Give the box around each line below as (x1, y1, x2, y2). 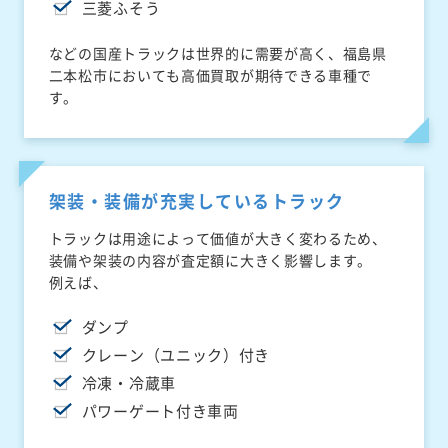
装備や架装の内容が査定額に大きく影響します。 (48, 250, 373, 271)
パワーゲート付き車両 (81, 400, 239, 423)
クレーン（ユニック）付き (81, 344, 271, 367)
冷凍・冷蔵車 (81, 372, 176, 395)
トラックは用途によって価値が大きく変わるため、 (48, 228, 387, 249)
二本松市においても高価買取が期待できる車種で (48, 65, 373, 86)
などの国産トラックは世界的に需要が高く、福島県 (48, 43, 387, 64)
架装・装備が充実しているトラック (48, 188, 345, 214)
